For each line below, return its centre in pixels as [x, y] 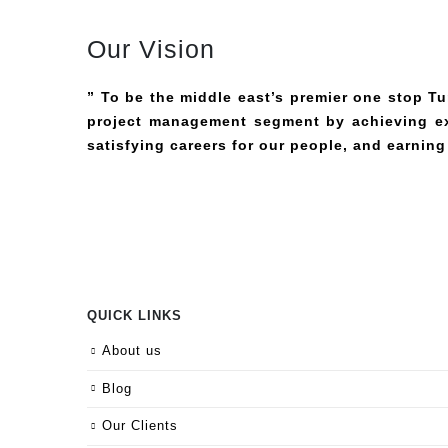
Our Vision [151, 49]
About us [132, 351]
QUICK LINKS [134, 316]
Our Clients [140, 426]
